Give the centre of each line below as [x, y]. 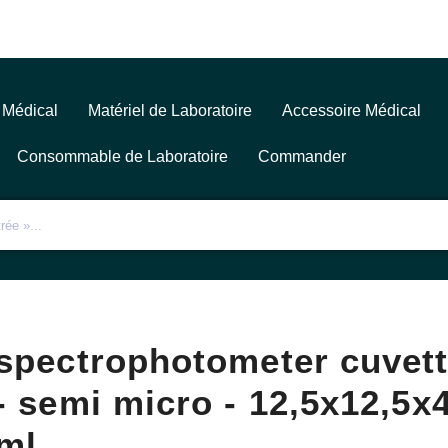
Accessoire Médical [352, 110]
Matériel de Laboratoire [170, 110]
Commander [301, 156]
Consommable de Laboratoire [122, 156]
